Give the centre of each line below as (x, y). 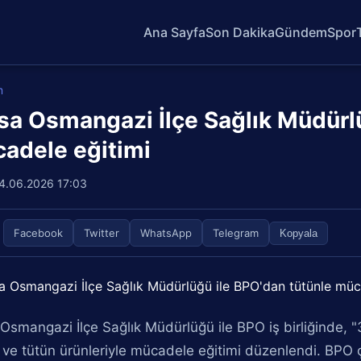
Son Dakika (241, 32)
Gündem (301, 32)
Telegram (236, 233)
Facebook (39, 233)
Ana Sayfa (175, 32)
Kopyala (299, 233)
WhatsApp (166, 233)
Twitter (102, 233)
